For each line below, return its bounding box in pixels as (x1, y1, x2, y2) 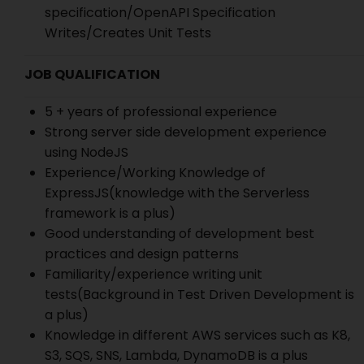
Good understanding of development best (45, 224, 314, 243)
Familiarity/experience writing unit (45, 265, 262, 284)
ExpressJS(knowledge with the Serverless (45, 184, 310, 202)
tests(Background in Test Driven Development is (45, 285, 354, 304)
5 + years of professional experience (45, 102, 277, 121)
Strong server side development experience (45, 123, 327, 141)
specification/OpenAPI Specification (45, 3, 275, 22)
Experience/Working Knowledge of (45, 163, 266, 182)
